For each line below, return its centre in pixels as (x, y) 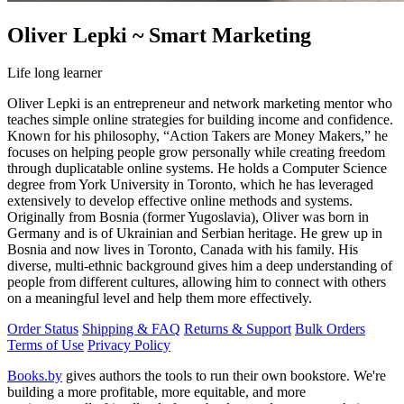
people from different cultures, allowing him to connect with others (197, 282)
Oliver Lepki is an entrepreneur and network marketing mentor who (200, 104)
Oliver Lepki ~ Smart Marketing (159, 35)
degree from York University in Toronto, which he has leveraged (190, 185)
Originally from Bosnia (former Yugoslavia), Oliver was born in (188, 217)
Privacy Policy (129, 345)
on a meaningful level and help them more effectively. (160, 298)
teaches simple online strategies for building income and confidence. (200, 120)
